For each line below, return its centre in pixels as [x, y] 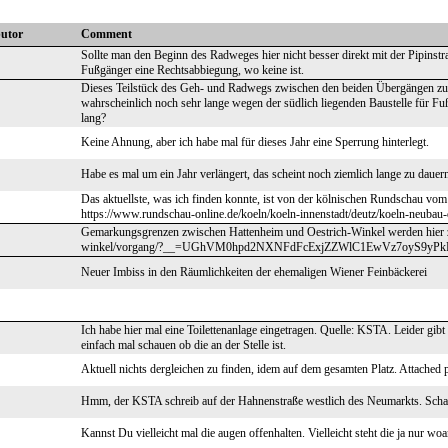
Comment [106, 34]
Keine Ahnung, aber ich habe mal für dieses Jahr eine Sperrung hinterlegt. [255, 142]
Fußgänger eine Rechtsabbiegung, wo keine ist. [192, 70]
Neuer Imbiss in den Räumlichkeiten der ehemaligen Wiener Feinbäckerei [254, 272]
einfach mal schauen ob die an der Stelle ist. [183, 345]
